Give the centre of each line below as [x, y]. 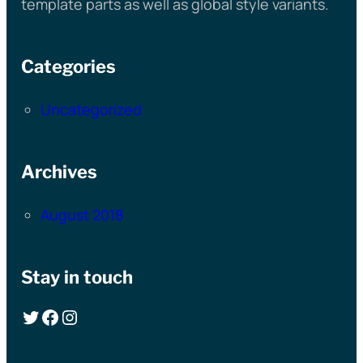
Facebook [44, 316]
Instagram [67, 316]
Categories [68, 67]
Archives [59, 172]
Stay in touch [77, 278]
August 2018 [81, 215]
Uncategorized [91, 110]
